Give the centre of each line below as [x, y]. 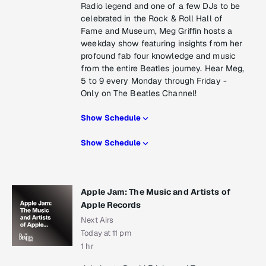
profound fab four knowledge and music [158, 56]
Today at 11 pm [106, 233]
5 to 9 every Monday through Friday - [154, 81]
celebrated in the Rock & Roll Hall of [152, 19]
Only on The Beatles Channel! [139, 94]
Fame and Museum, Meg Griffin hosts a [156, 31]
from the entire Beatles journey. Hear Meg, [163, 69]
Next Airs [97, 220]
